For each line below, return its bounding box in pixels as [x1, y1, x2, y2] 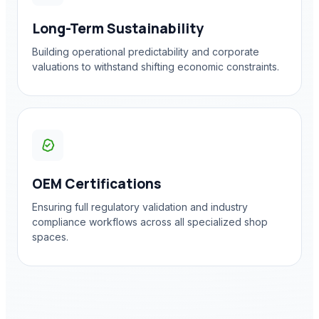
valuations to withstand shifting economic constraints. [32, 61, 279, 73]
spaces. [32, 231, 68, 243]
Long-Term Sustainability [32, 19, 204, 38]
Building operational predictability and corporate [32, 46, 259, 58]
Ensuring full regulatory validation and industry [32, 201, 248, 213]
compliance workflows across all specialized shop [32, 216, 268, 228]
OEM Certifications [32, 174, 161, 193]
